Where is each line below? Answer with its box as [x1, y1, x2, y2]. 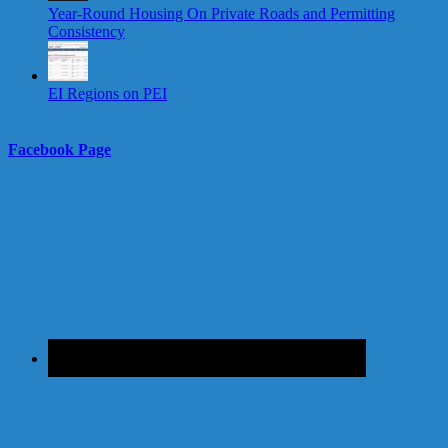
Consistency [48, 23, 125, 41]
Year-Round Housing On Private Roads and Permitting [48, 5, 395, 23]
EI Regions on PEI [48, 85, 167, 103]
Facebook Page [8, 140, 111, 158]
